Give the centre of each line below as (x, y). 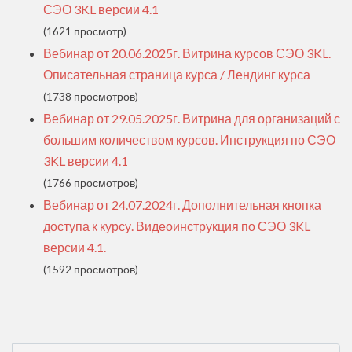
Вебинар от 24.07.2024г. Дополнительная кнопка (182, 204)
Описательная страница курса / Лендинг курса (177, 74)
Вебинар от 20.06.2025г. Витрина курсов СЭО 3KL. (187, 53)
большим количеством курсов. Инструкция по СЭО (189, 139)
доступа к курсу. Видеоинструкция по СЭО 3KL (177, 225)
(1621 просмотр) (85, 31)
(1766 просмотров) (91, 183)
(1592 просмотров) (91, 269)
